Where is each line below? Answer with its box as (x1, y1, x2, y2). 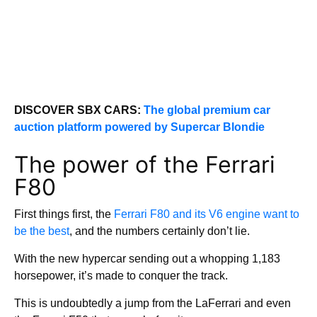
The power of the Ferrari (14, 151, 275, 178)
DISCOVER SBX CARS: (14, 104, 144, 116)
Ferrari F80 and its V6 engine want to (114, 208, 299, 220)
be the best (14, 225, 69, 237)
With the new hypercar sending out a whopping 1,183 (14, 253, 280, 265)
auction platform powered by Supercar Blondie (14, 121, 265, 133)
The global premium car (144, 104, 270, 116)
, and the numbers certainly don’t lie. (69, 225, 250, 237)
